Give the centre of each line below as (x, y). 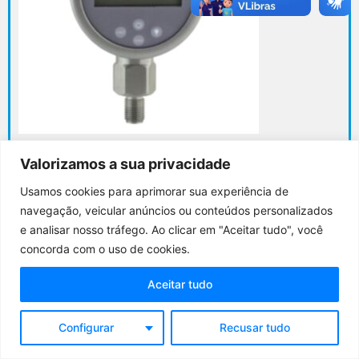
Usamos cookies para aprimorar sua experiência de (154, 191)
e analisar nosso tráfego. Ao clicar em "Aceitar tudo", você (171, 229)
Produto (311, 250)
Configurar (87, 327)
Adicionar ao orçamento (189, 200)
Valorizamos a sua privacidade (125, 163)
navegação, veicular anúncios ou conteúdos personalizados (176, 210)
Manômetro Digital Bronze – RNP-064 (179, 163)
